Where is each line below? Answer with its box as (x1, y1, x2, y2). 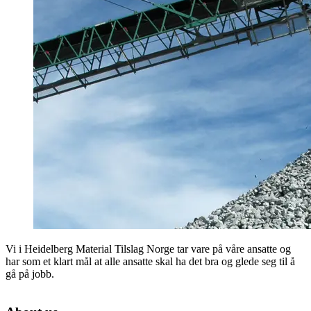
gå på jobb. (6, 268, 54, 280)
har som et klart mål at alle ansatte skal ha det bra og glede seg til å (6, 255, 295, 268)
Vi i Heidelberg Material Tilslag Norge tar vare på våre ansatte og (6, 243, 291, 255)
